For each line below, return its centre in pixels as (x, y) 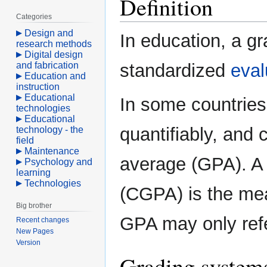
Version (29, 242)
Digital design (54, 54)
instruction (38, 86)
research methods (54, 44)
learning (34, 172)
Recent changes (43, 220)
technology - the (50, 129)
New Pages (35, 231)
